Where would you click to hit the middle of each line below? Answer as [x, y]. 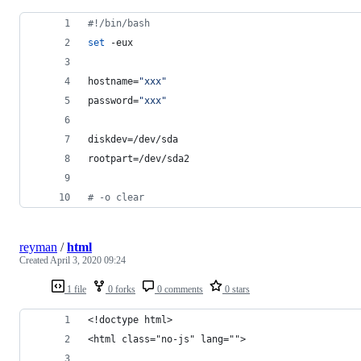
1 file [75, 289]
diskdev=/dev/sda [133, 139]
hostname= [113, 81]
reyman [38, 247]
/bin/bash [124, 23]
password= [113, 100]
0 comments [179, 289]
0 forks [120, 289]
